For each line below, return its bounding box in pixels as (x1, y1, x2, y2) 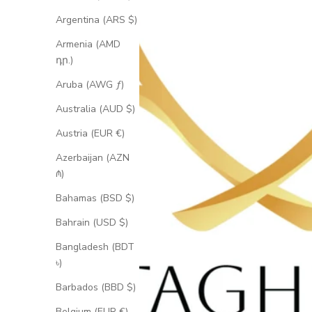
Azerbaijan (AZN (56, 151, 130, 165)
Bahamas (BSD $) (56, 192, 134, 205)
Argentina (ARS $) (56, 13, 137, 27)
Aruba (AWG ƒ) (56, 78, 124, 92)
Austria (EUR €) (56, 127, 125, 141)
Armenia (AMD (56, 38, 120, 52)
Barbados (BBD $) (56, 281, 136, 295)
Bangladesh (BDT (56, 240, 134, 254)
